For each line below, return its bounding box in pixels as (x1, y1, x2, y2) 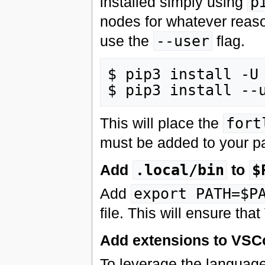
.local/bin (135, 161, 224, 179)
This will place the (99, 115, 223, 132)
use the (99, 32, 153, 49)
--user (156, 32, 209, 50)
